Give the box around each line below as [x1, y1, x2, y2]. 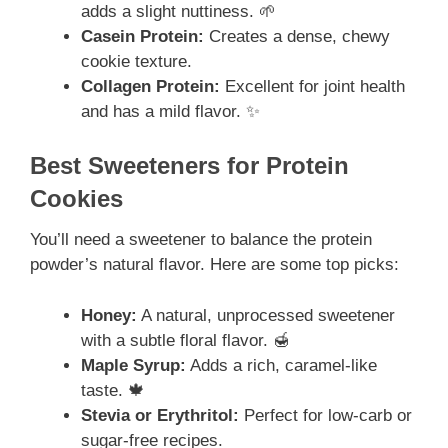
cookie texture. [81, 51, 192, 71]
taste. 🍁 [81, 380, 145, 400]
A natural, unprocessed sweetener [137, 305, 395, 325]
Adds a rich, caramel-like [186, 355, 377, 375]
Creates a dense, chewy [204, 26, 390, 46]
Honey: [81, 305, 137, 325]
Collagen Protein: [81, 76, 220, 96]
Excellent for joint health [220, 76, 405, 96]
